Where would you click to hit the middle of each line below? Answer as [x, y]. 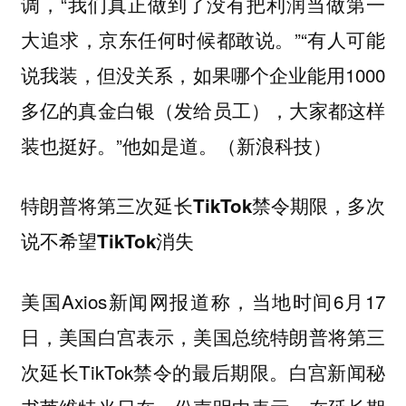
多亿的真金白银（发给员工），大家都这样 [203, 109]
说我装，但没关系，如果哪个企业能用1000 [203, 74]
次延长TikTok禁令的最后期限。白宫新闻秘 [203, 371]
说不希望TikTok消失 [107, 241]
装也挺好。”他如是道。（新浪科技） [176, 145]
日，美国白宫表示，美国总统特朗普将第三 [203, 336]
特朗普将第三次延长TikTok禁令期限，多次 [203, 206]
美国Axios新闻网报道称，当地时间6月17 [203, 300]
